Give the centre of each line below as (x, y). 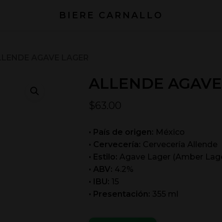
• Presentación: (120, 194)
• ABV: (101, 169)
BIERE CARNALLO (111, 15)
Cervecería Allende (180, 144)
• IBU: (100, 182)
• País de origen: (122, 132)
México (170, 132)
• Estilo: (104, 157)
